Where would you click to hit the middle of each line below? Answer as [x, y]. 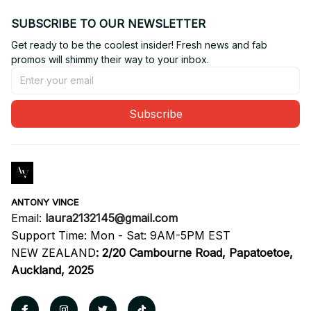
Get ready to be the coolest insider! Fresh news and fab [139, 44]
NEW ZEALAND [53, 252]
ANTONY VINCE [45, 202]
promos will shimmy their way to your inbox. [110, 59]
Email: [28, 218]
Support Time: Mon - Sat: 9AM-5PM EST [121, 235]
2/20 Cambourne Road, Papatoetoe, [197, 252]
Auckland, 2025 [52, 270]
